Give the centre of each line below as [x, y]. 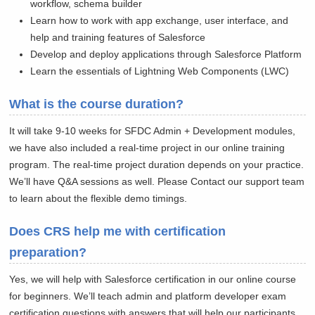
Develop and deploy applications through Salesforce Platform [166, 54]
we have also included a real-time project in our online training [147, 148]
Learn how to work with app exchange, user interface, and [160, 21]
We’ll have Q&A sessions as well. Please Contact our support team [157, 182]
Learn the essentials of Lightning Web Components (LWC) [160, 71]
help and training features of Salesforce [118, 38]
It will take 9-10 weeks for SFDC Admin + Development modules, [153, 131]
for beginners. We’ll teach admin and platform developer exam [148, 296]
